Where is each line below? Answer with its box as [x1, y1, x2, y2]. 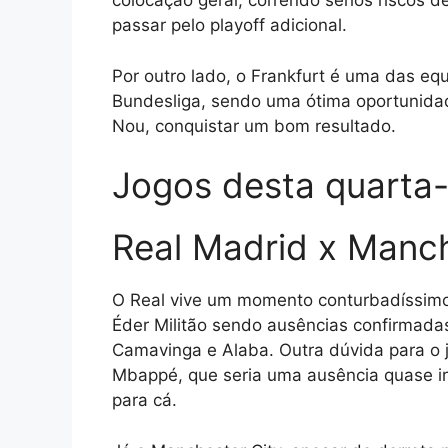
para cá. [112, 390, 177, 411]
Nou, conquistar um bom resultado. [112, 115, 396, 136]
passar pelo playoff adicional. [112, 15, 347, 36]
